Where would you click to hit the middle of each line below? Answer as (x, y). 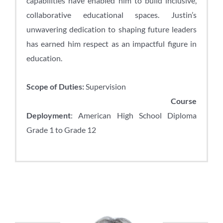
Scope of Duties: (56, 86)
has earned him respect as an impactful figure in (111, 43)
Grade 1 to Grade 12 (61, 129)
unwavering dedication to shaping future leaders (111, 29)
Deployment (49, 115)
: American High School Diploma (134, 115)
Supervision (141, 86)
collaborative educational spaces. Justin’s (111, 14)
